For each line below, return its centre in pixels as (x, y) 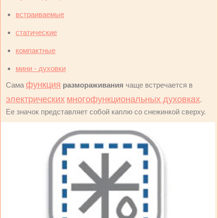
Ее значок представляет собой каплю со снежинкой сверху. (106, 112)
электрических (35, 99)
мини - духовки (41, 68)
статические (36, 32)
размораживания (93, 85)
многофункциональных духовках (133, 99)
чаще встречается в (158, 85)
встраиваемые (40, 14)
